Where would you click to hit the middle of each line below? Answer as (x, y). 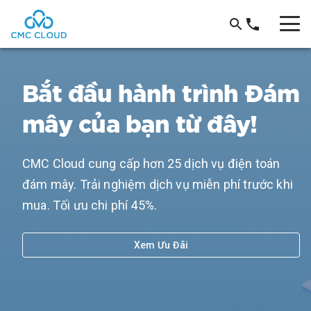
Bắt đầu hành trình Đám (161, 90)
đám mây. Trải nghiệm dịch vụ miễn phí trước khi (158, 184)
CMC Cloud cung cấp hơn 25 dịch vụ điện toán (151, 163)
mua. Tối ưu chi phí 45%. (90, 205)
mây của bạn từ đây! (140, 121)
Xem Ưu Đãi (161, 245)
